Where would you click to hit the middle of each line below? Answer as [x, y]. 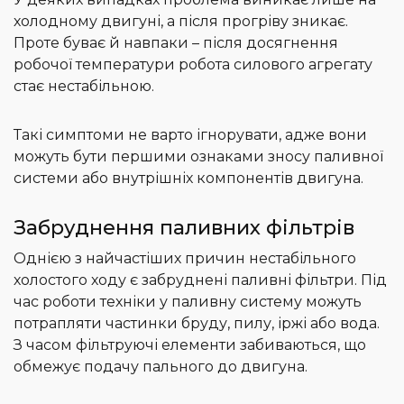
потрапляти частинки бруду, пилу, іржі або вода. [197, 324]
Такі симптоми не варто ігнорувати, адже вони [190, 135]
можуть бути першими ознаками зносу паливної [198, 157]
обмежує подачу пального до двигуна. [161, 367]
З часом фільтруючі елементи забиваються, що [190, 345]
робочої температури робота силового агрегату [193, 65]
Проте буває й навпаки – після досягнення [176, 43]
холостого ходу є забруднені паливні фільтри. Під [200, 280]
